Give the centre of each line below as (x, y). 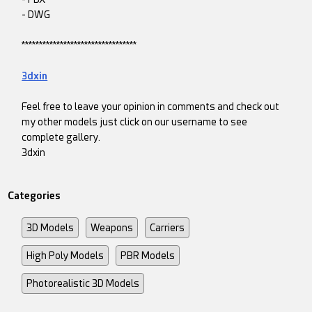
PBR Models (148, 256)
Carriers (167, 228)
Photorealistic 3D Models (83, 284)
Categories (34, 196)
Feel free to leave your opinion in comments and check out (151, 107)
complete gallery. (61, 138)
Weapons (112, 228)
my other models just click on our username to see (135, 122)
